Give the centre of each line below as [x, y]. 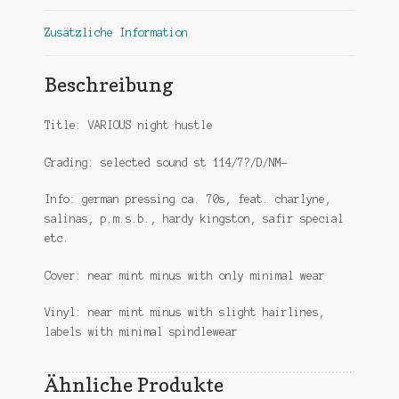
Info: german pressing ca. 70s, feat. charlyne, [187, 199]
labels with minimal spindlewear [141, 332]
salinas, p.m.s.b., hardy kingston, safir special [194, 219]
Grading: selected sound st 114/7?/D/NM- [166, 162]
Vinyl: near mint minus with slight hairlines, [184, 313]
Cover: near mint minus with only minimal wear [184, 275]
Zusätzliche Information [116, 33]
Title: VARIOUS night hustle [128, 126]
